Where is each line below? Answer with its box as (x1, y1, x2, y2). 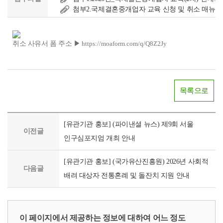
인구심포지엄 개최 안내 (64, 134, 135, 142)
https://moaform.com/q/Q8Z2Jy (82, 40, 167, 47)
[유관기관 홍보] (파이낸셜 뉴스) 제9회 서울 (64, 120, 194, 128)
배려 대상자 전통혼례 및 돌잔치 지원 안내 (64, 172, 190, 179)
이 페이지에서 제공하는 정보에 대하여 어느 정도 (19, 214, 186, 222)
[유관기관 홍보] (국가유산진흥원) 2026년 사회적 (64, 158, 209, 165)
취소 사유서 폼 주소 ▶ (12, 40, 81, 47)
